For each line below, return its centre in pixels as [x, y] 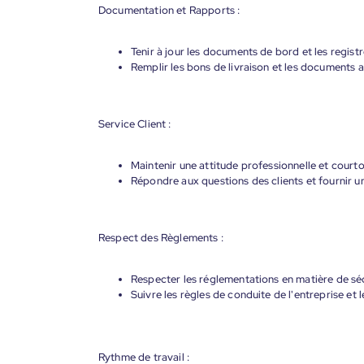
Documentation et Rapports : [169, 10]
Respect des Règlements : [161, 238]
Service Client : [135, 124]
